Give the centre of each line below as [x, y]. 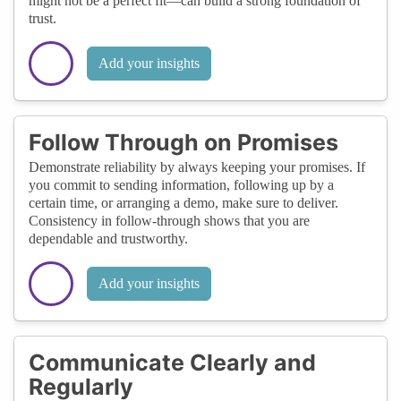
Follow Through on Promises [183, 142]
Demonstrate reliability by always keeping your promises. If [197, 166]
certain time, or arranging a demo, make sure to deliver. [183, 202]
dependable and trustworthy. [108, 238]
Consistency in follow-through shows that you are [169, 220]
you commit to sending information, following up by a [181, 184]
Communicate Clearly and [172, 362]
